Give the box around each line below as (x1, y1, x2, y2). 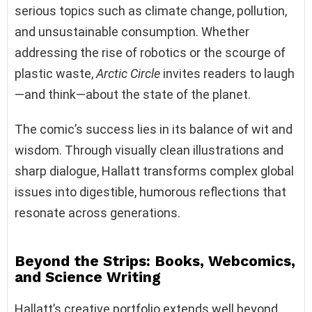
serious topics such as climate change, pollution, (15, 3, 287, 18)
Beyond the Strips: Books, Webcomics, (15, 251, 295, 270)
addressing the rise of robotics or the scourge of (15, 45, 286, 60)
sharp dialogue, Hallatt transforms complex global (15, 163, 294, 178)
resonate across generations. (15, 205, 180, 220)
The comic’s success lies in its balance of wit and (15, 121, 292, 136)
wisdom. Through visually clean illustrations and (15, 142, 283, 157)
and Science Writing (15, 267, 161, 286)
